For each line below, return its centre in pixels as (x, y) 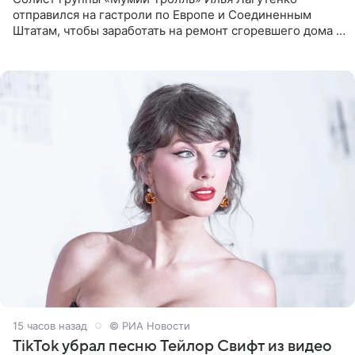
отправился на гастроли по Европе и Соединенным (162, 14)
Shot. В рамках (55, 62)
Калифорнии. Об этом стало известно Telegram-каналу (172, 46)
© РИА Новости (150, 325)
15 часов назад (50, 325)
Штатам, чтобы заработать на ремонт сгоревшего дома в (177, 30)
